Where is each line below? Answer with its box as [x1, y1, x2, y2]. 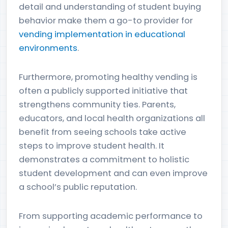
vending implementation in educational [19, 28, 185, 40]
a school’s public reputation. [19, 181, 137, 193]
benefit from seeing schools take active [19, 126, 186, 138]
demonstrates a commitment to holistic [19, 154, 189, 165]
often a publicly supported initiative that [19, 85, 188, 97]
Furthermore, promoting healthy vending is [19, 71, 197, 83]
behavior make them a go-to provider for [19, 15, 193, 26]
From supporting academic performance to [19, 210, 203, 222]
